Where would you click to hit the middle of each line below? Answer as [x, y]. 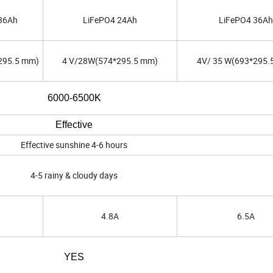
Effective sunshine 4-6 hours [74, 145]
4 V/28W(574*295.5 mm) [110, 61]
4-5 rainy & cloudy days [74, 175]
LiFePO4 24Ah [110, 20]
